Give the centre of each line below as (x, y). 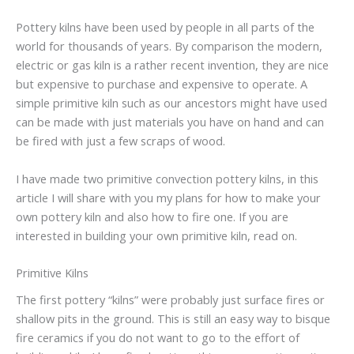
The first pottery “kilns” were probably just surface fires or (170, 300)
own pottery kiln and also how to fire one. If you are (152, 216)
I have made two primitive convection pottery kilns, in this (167, 178)
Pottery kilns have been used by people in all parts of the (165, 27)
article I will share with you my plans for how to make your (168, 197)
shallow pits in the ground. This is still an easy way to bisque (173, 319)
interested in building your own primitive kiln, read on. (156, 235)
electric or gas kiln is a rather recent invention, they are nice (172, 65)
